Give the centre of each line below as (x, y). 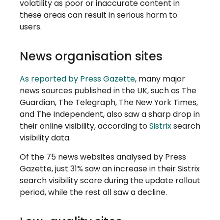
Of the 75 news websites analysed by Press (103, 157)
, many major (160, 79)
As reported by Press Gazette (77, 79)
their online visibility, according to (84, 126)
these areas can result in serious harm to (98, 15)
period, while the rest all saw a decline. (93, 192)
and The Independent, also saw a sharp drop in (110, 114)
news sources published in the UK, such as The (108, 91)
